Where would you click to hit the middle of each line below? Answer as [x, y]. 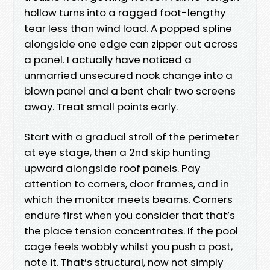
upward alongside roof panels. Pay [112, 168]
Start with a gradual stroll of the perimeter [131, 137]
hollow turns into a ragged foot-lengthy [125, 12]
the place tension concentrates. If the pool [131, 231]
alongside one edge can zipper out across [131, 44]
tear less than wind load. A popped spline [128, 28]
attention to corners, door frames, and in [127, 184]
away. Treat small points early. [101, 106]
